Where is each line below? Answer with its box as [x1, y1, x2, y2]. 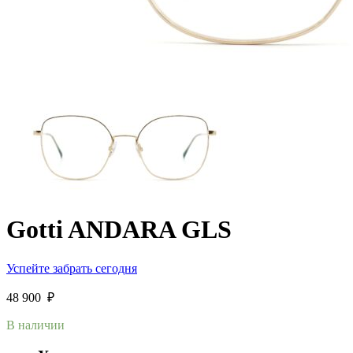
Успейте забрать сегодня [6, 261, 137, 275]
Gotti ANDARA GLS [6, 215, 232, 244]
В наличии [6, 318, 65, 332]
